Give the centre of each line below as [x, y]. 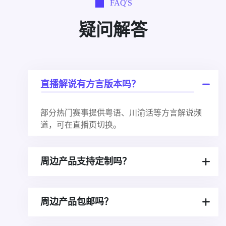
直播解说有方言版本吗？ [90, 84]
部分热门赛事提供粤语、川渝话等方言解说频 [121, 112]
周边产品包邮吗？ [77, 202]
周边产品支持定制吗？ [86, 161]
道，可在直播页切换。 [81, 124]
